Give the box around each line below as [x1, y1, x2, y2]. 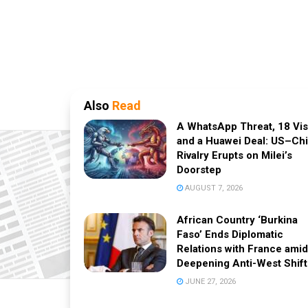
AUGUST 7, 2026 [183, 184, 243, 193]
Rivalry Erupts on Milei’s [177, 149, 292, 162]
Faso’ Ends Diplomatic [177, 228, 283, 241]
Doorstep [177, 164, 221, 177]
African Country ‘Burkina [177, 214, 298, 227]
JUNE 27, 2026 [183, 277, 236, 287]
